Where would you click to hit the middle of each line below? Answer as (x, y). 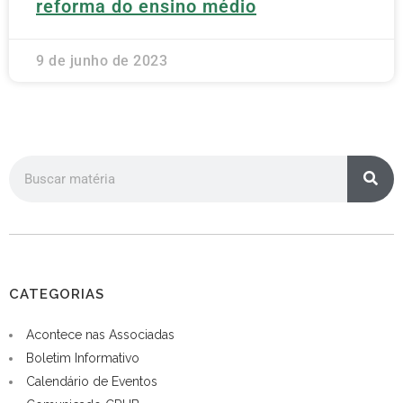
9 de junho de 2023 (102, 60)
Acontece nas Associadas (100, 334)
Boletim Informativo (83, 358)
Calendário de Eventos (92, 381)
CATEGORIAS (57, 294)
